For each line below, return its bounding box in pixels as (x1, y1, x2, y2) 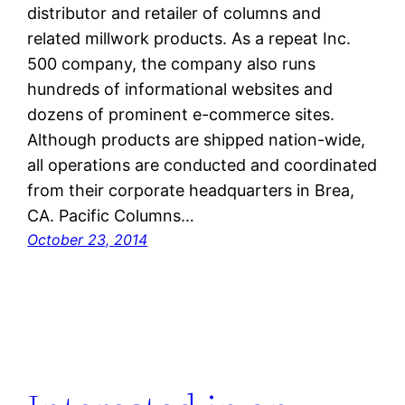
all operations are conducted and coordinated (27, 155, 378, 175)
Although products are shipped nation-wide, (27, 130, 366, 150)
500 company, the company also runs (27, 54, 316, 74)
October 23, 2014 (27, 231, 148, 250)
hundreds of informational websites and (27, 80, 334, 99)
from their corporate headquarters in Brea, (27, 181, 355, 201)
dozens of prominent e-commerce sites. (27, 105, 335, 125)
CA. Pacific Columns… (27, 206, 195, 226)
